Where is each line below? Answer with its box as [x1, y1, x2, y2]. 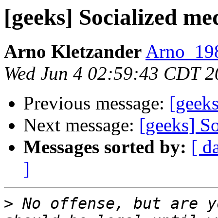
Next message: [23, 114, 139, 136]
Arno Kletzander [4, 41, 142, 62]
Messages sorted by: [23, 136, 186, 158]
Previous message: [23, 92, 169, 114]
